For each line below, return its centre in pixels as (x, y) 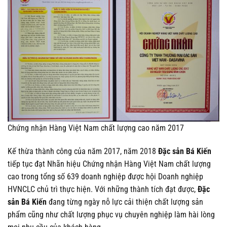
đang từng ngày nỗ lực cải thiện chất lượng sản (125, 202)
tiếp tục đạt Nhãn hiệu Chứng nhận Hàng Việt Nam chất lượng (109, 164)
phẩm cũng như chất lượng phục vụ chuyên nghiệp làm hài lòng (111, 214)
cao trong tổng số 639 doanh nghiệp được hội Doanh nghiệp (105, 176)
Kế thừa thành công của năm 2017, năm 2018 (83, 151)
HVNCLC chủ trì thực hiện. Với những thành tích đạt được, (103, 189)
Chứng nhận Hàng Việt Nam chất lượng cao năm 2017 (96, 128)
